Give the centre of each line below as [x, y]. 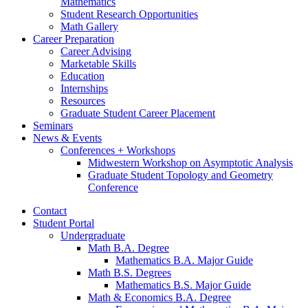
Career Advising [96, 52]
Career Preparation [74, 39]
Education [82, 76]
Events [86, 138]
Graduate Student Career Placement [138, 113]
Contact [50, 211]
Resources [83, 101]
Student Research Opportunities [129, 14]
